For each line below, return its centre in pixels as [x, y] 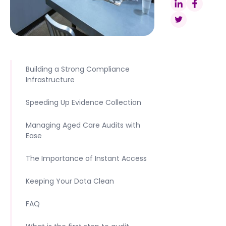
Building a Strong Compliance [78, 69]
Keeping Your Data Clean [70, 181]
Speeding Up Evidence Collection [83, 102]
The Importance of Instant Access [86, 158]
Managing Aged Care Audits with [83, 125]
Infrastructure [50, 80]
